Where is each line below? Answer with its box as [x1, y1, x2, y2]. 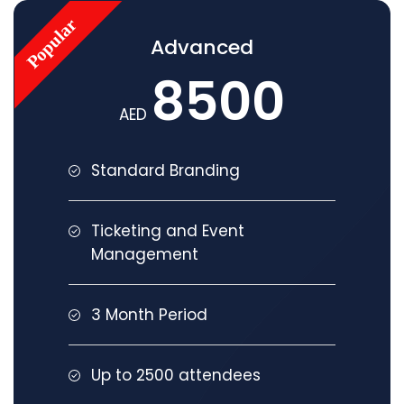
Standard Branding [91, 160, 240, 181]
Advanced [151, 33, 253, 61]
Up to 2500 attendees [91, 364, 261, 386]
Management [91, 243, 198, 265]
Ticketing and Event [91, 220, 244, 242]
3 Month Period [91, 304, 207, 326]
